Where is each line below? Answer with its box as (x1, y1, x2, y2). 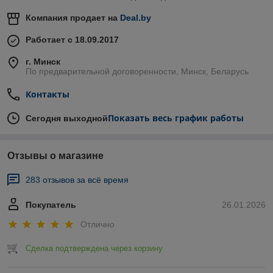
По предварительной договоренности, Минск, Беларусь (26, 66, 249, 77)
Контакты (26, 88, 69, 101)
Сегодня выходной (26, 113, 108, 124)
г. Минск (26, 57, 60, 67)
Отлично (80, 219, 115, 229)
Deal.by (120, 13, 151, 23)
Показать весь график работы (108, 112, 244, 124)
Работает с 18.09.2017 (26, 35, 119, 45)
